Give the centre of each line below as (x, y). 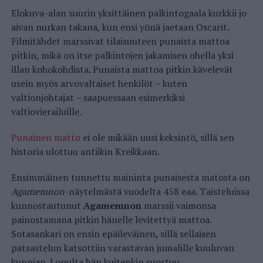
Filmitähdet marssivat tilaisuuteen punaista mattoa (120, 41)
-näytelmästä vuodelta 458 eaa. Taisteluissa (157, 192)
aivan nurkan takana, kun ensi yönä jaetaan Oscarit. (120, 27)
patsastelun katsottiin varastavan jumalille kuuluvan (122, 248)
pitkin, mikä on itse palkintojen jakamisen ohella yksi (122, 55)
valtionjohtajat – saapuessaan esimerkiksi (98, 98)
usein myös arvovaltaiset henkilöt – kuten (99, 84)
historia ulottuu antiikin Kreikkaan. (85, 152)
